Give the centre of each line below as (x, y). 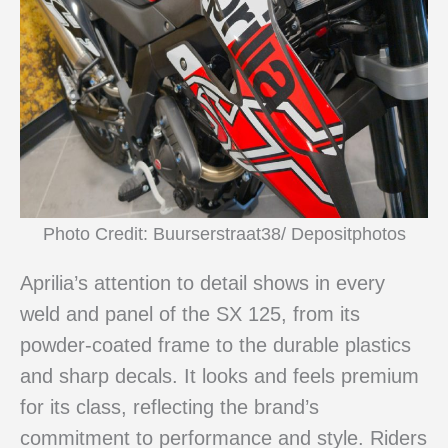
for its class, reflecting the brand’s (169, 406)
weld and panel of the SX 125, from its (190, 313)
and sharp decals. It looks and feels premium (219, 375)
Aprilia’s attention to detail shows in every (202, 282)
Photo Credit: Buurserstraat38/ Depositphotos (224, 234)
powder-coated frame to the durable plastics (215, 344)
